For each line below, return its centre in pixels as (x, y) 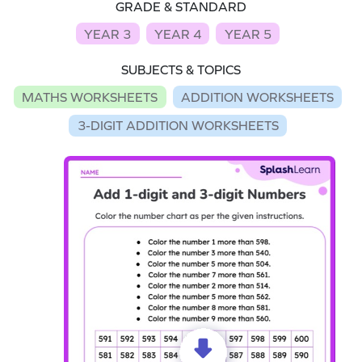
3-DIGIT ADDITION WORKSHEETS (178, 126)
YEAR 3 (108, 34)
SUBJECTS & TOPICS (181, 70)
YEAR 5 (248, 34)
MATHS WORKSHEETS (90, 97)
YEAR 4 (178, 34)
